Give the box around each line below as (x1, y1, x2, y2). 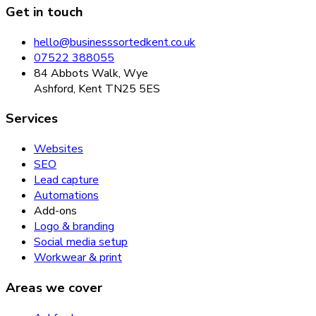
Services (6, 109, 58, 128)
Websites (34, 141, 83, 157)
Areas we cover (6, 278, 102, 297)
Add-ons (34, 203, 77, 219)
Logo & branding (34, 219, 114, 235)
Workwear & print (34, 250, 122, 266)
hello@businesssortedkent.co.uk (34, 34, 195, 50)
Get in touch (6, 3, 83, 22)
